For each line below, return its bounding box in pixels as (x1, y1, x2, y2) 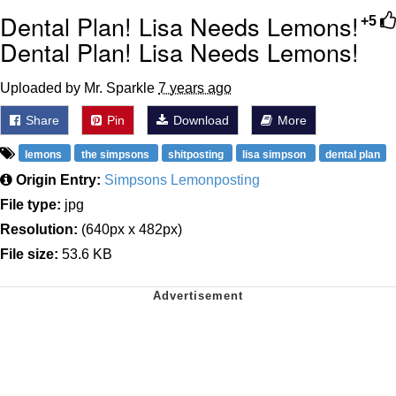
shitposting (167, 148, 226, 161)
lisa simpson (242, 148, 309, 161)
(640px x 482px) (78, 221, 182, 237)
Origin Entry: (16, 171, 101, 187)
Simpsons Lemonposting (104, 171, 260, 187)
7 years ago (158, 80, 232, 95)
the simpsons (80, 148, 152, 161)
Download (170, 112, 229, 127)
